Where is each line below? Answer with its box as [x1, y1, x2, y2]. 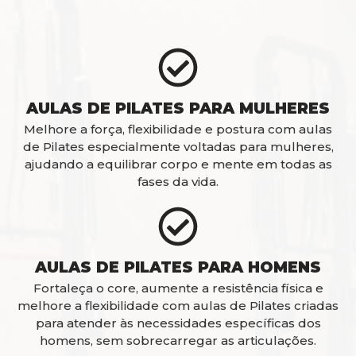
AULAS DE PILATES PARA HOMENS [35, 257, 321, 277]
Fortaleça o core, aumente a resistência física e [33, 280, 323, 296]
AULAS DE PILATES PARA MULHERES [26, 99, 330, 118]
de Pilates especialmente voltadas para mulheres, [22, 138, 334, 154]
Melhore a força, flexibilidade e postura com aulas [24, 121, 332, 137]
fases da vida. [137, 173, 219, 189]
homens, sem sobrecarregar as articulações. [40, 332, 316, 348]
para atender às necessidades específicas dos [35, 315, 321, 331]
